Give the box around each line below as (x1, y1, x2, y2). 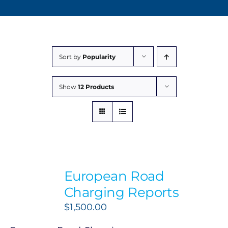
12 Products (77, 82, 114, 91)
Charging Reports (64, 184, 179, 201)
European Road (64, 167, 164, 184)
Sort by (59, 52, 82, 61)
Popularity (82, 52, 116, 61)
